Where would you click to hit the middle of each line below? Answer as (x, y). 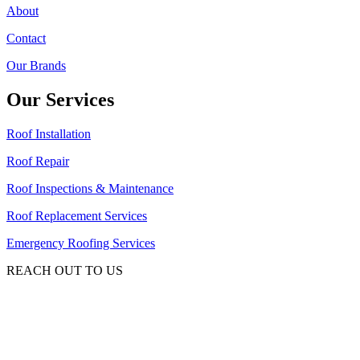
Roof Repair (38, 161)
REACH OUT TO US (65, 270)
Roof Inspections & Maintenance (90, 188)
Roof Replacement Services (77, 215)
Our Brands (36, 65)
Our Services (60, 99)
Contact (26, 38)
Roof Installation (49, 133)
